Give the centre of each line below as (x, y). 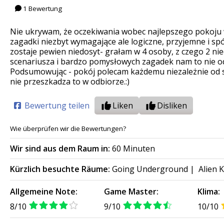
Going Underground (150, 169)
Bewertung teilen (56, 106)
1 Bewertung (42, 8)
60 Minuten (132, 149)
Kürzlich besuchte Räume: (60, 169)
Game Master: (131, 192)
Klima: (209, 192)
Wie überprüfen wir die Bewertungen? (68, 129)
